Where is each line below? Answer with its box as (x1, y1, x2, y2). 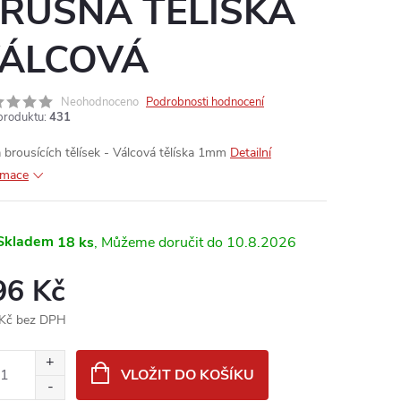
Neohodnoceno (61, 94, 139, 110)
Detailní (230, 144, 271, 161)
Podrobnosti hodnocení (146, 94, 264, 110)
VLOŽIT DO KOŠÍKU (120, 365, 254, 385)
